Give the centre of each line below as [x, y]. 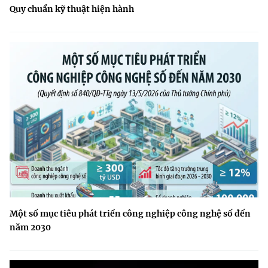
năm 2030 [30, 228]
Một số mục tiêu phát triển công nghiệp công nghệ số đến [130, 214]
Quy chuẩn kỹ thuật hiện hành [72, 9]
